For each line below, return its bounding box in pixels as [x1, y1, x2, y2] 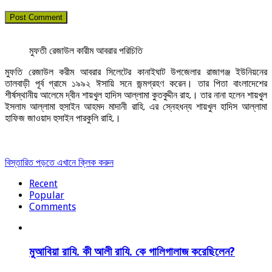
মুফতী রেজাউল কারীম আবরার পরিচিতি [29, 45, 143, 57]
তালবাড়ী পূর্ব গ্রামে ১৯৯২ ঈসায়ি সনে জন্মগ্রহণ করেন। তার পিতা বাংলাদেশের [5, 78, 267, 90]
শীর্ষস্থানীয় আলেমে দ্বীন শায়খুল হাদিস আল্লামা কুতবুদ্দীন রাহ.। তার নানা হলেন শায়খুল [5, 89, 267, 101]
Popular [29, 189, 64, 202]
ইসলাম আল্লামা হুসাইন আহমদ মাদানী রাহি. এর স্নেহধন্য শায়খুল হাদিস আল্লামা [5, 101, 267, 113]
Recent [29, 178, 58, 190]
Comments [29, 201, 76, 213]
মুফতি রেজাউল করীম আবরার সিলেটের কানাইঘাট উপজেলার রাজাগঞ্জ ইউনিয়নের [5, 66, 267, 78]
